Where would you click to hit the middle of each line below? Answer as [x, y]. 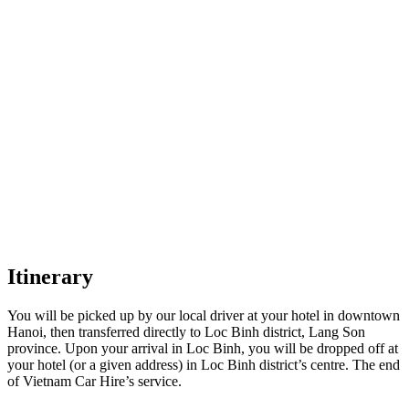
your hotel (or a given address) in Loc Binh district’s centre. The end [204, 365]
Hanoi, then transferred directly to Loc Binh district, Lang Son [186, 332]
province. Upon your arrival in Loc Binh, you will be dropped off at [203, 349]
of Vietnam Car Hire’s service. [94, 382]
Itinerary [50, 277]
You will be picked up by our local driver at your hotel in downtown [204, 316]
